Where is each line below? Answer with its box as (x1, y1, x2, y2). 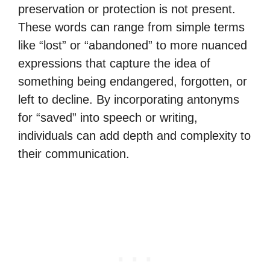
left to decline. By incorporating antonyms (18, 93, 239, 106)
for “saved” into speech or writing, (18, 111, 198, 124)
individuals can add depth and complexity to (18, 129, 251, 142)
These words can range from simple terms (18, 20, 245, 34)
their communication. (18, 147, 130, 160)
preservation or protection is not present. (18, 2, 236, 16)
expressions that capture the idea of (18, 57, 210, 70)
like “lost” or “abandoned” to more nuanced (18, 39, 247, 52)
